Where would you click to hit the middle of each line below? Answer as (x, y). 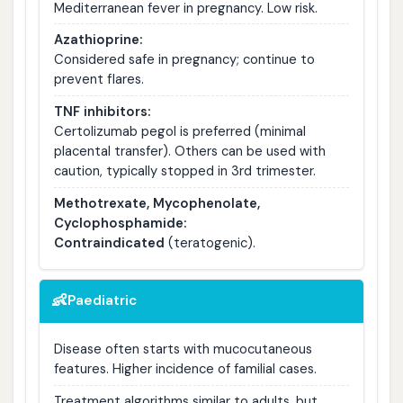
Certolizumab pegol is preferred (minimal (179, 132)
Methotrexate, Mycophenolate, (157, 204)
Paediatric (103, 301)
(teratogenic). (210, 243)
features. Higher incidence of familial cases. (185, 369)
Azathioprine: (98, 40)
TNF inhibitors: (102, 112)
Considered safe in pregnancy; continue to (184, 60)
